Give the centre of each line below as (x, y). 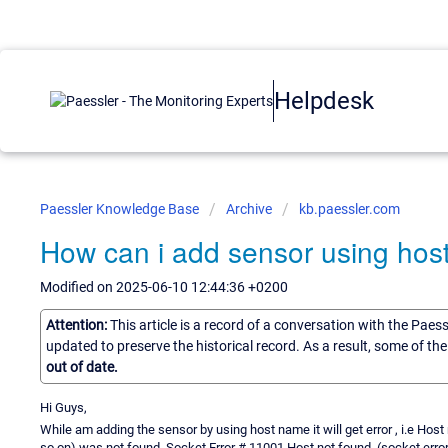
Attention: (78, 324)
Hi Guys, (63, 407)
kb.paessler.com (349, 209)
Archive (249, 209)
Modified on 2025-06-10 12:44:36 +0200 (164, 287)
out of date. (82, 366)
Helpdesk (324, 100)
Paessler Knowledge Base (121, 209)
